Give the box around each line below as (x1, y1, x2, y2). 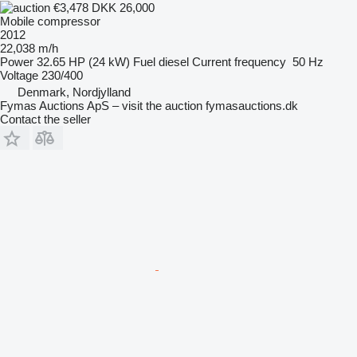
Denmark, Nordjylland (18, 85, 131, 100)
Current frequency (192, 55, 286, 69)
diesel (159, 55, 189, 69)
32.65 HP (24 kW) (37, 55, 130, 69)
